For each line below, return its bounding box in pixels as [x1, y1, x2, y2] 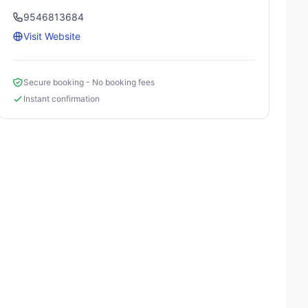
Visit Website [23, 30, 81, 42]
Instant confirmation [23, 93, 100, 104]
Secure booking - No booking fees [23, 77, 155, 87]
